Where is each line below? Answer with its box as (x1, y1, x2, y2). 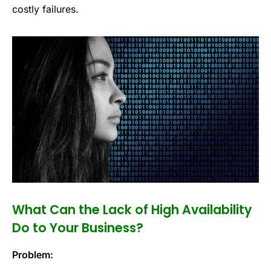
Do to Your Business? (12, 218, 143, 237)
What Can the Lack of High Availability (12, 200, 252, 218)
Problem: (12, 249, 53, 261)
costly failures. (12, 3, 79, 16)
